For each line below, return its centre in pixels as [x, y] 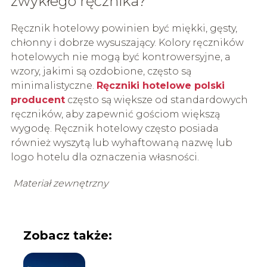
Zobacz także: [67, 235]
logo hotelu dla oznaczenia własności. [105, 157]
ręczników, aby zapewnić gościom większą [115, 114]
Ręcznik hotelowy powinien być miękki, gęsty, [124, 28]
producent [38, 100]
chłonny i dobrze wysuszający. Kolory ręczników [127, 42]
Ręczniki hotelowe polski [160, 85]
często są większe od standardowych [156, 100]
